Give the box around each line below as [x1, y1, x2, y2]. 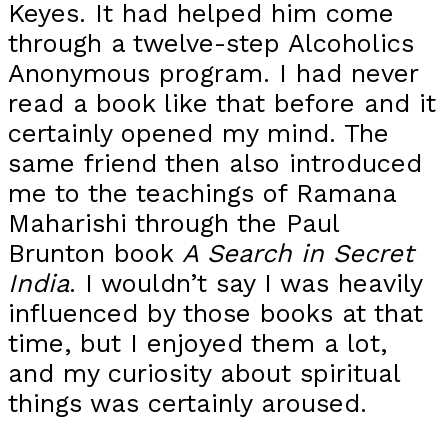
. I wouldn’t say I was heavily [69, 267, 422, 298]
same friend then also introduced [8, 147, 422, 178]
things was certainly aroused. [8, 387, 367, 418]
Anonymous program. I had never [8, 57, 418, 88]
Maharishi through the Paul [8, 207, 339, 238]
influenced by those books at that [8, 297, 423, 328]
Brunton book [8, 237, 182, 268]
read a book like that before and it [8, 87, 436, 118]
